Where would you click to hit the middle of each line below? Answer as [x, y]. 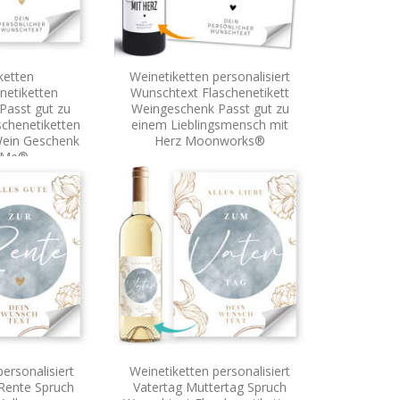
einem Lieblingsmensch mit [210, 124]
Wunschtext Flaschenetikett [210, 92]
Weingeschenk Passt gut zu [210, 108]
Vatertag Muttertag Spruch [210, 387]
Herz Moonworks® [210, 140]
